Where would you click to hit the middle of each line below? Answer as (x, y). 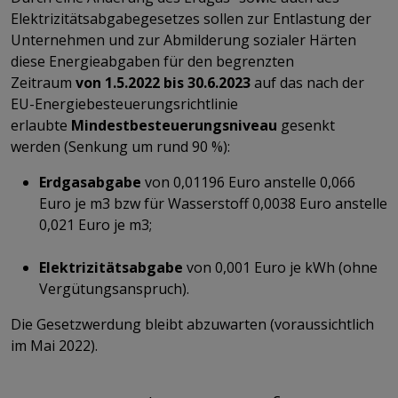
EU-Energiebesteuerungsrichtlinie (124, 103)
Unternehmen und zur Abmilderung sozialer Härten (183, 40)
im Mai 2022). (56, 345)
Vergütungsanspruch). (116, 288)
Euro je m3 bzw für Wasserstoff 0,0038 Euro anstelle (213, 203)
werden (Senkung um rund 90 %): (120, 146)
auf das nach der (307, 82)
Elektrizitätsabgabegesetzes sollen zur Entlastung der (191, 18)
